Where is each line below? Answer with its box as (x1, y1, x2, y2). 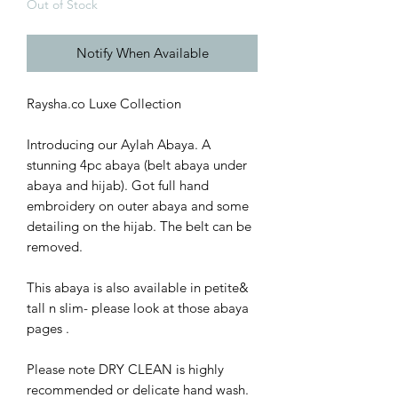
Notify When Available (76, 44, 209, 61)
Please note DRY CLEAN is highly (27, 360, 224, 378)
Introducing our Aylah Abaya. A (27, 135, 211, 153)
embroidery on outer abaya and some (27, 196, 249, 214)
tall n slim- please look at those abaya (27, 298, 249, 316)
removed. (27, 237, 83, 255)
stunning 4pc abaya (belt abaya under (27, 155, 247, 173)
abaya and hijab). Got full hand (27, 176, 209, 194)
